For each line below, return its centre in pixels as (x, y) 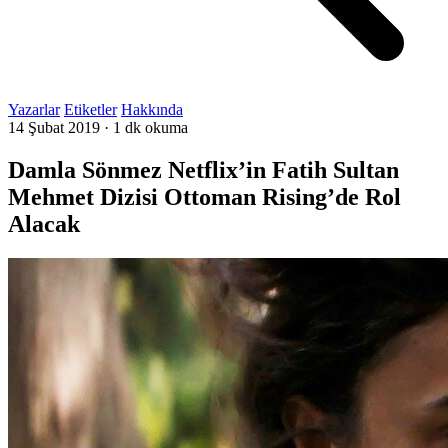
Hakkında (152, 109)
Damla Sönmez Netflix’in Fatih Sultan (203, 169)
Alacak (44, 223)
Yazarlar (34, 109)
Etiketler (90, 109)
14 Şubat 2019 (54, 127)
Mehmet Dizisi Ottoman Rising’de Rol (204, 196)
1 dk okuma (150, 127)
